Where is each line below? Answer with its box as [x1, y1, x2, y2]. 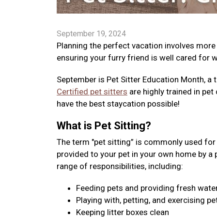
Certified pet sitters [57, 87, 127, 96]
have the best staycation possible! [57, 99, 180, 108]
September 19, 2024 [57, 29, 126, 38]
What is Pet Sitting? [57, 120, 151, 132]
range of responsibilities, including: [57, 161, 183, 171]
